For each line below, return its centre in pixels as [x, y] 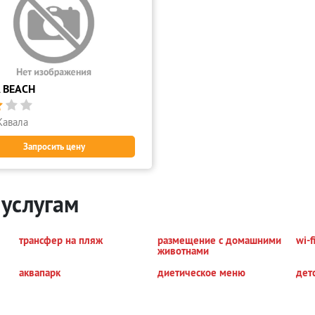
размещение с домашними [219, 240]
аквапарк [40, 272]
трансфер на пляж [61, 240]
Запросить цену [54, 147]
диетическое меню [201, 272]
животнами [183, 251]
